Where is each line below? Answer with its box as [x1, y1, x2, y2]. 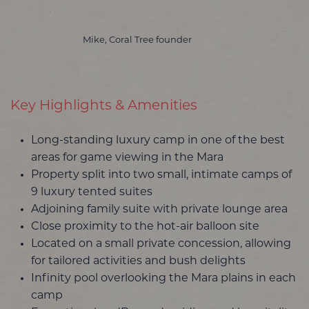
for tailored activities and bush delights [31, 255, 246, 267]
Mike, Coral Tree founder [82, 35, 192, 45]
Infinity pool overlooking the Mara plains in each [31, 272, 296, 284]
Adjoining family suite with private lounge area [31, 203, 288, 215]
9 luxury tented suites [31, 186, 152, 198]
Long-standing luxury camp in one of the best [31, 134, 285, 146]
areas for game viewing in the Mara [31, 152, 223, 163]
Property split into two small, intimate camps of [31, 169, 292, 181]
